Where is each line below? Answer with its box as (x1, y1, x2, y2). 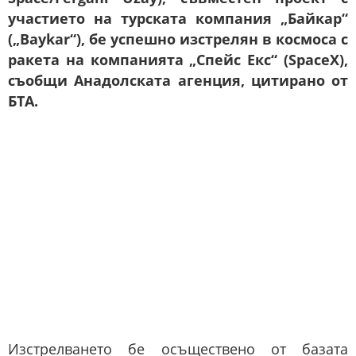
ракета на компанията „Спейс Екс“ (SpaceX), (8, 50, 348, 70)
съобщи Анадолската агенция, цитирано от (8, 71, 348, 91)
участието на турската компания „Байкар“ (8, 9, 348, 29)
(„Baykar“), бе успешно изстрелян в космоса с (8, 29, 348, 49)
